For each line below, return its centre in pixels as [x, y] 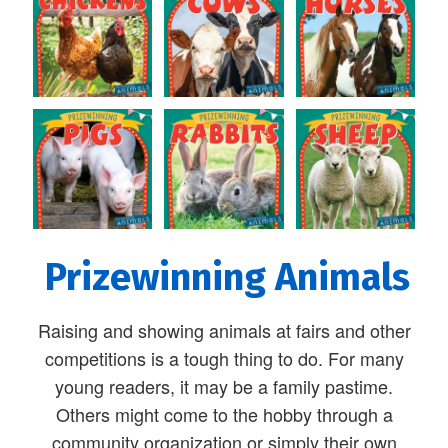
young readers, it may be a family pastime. [224, 386]
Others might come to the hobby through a [224, 414]
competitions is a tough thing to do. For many [224, 358]
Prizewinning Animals [228, 277]
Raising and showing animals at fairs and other [224, 330]
